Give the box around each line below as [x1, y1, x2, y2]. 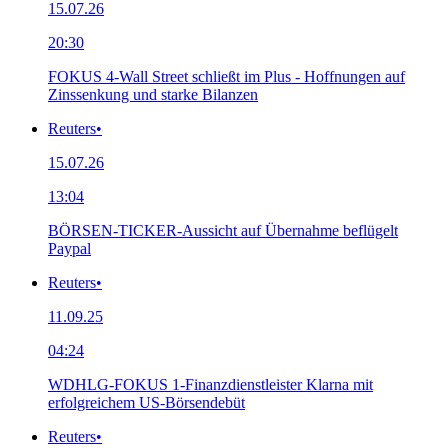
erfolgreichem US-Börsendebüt [48, 393, 245, 411]
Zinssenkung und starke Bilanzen [48, 85, 258, 103]
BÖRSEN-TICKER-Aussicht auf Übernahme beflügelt [48, 221, 398, 239]
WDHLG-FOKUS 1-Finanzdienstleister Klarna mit [48, 375, 373, 393]
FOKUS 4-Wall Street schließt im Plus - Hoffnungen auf [48, 67, 405, 85]
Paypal [48, 239, 91, 257]
